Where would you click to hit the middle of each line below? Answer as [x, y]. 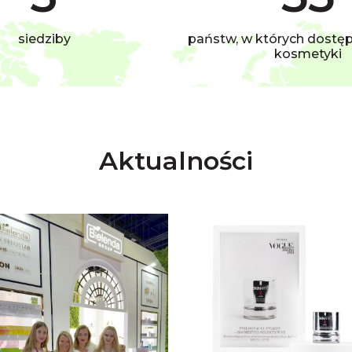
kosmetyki [308, 54]
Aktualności [176, 161]
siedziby [44, 39]
